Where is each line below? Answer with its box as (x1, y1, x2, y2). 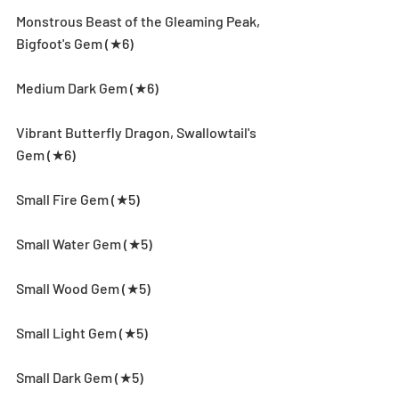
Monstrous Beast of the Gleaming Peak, (16, 12, 263, 29)
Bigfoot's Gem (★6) (16, 34, 134, 52)
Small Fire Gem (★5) (16, 190, 140, 208)
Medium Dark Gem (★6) (16, 78, 159, 96)
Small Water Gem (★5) (16, 234, 152, 252)
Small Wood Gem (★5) (16, 279, 151, 297)
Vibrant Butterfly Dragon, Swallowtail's (16, 123, 259, 141)
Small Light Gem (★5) (16, 323, 148, 341)
